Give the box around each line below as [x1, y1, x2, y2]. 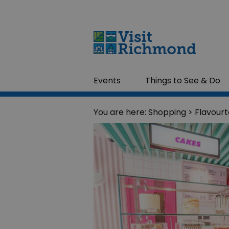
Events [94, 74, 121, 86]
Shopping [148, 106, 186, 118]
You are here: [94, 106, 148, 118]
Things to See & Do [145, 74, 221, 86]
